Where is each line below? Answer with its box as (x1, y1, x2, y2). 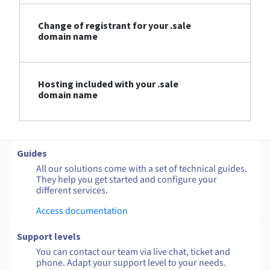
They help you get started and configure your (36, 173, 217, 187)
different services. (36, 184, 108, 198)
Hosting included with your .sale (38, 78, 178, 90)
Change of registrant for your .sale (38, 19, 191, 32)
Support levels (17, 230, 81, 243)
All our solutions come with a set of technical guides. (36, 162, 247, 176)
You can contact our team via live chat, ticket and (36, 245, 230, 259)
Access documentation (36, 204, 128, 218)
